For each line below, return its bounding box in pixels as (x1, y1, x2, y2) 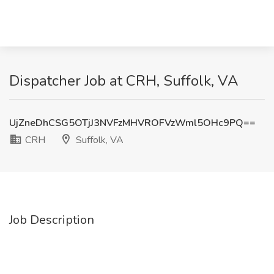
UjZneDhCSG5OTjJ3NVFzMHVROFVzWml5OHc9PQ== (9, 116, 256, 130)
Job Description (9, 212, 94, 228)
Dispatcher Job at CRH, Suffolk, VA (9, 71, 239, 91)
